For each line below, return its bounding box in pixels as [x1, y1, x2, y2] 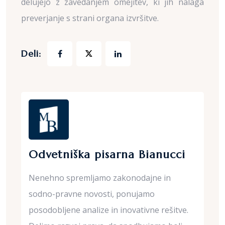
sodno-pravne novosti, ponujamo [29, 188, 155, 199]
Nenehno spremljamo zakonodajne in [29, 172, 171, 183]
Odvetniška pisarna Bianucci [29, 148, 185, 161]
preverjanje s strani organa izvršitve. [21, 13, 159, 24]
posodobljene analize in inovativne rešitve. [29, 204, 188, 215]
